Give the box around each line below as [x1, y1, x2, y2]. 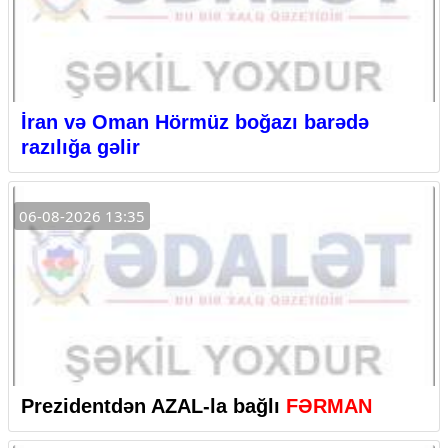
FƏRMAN [286, 394, 372, 417]
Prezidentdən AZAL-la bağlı [21, 394, 286, 417]
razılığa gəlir [21, 135, 140, 158]
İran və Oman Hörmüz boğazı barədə [21, 110, 369, 133]
